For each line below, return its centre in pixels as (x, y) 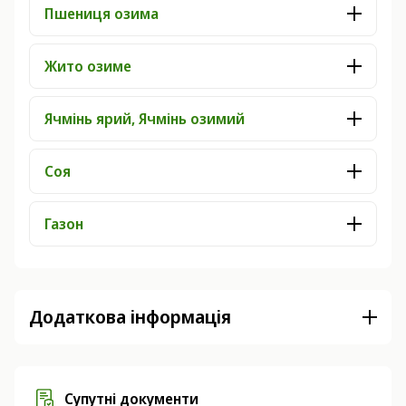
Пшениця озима (101, 14)
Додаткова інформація (130, 317)
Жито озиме (88, 66)
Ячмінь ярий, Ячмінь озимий (145, 119)
